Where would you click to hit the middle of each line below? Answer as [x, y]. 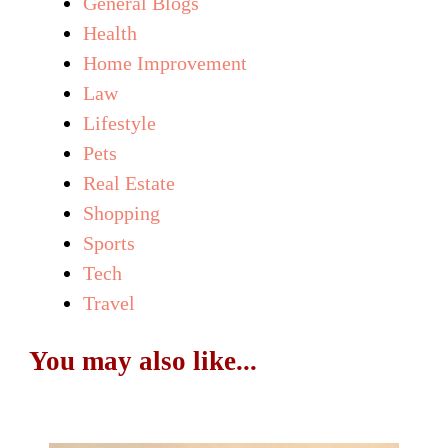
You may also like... [143, 360]
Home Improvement [165, 62]
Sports [109, 242]
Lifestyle [119, 122]
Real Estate [129, 182]
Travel [109, 302]
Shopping [121, 212]
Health [110, 32]
